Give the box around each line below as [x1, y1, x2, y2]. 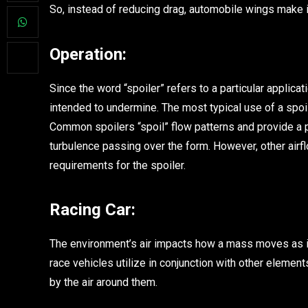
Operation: [49, 44, 126, 64]
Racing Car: [49, 200, 135, 220]
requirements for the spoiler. [49, 158, 186, 172]
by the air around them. [49, 276, 157, 289]
